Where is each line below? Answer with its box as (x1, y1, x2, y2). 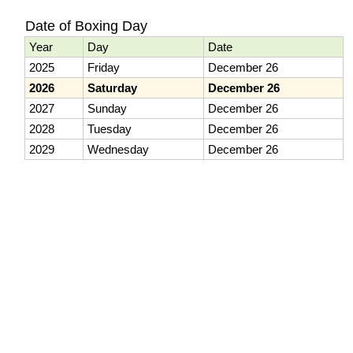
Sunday (87, 102, 128, 116)
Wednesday (87, 143, 150, 157)
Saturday (87, 81, 138, 95)
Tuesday (87, 122, 132, 136)
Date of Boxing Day (25, 18, 148, 35)
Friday (87, 61, 121, 75)
